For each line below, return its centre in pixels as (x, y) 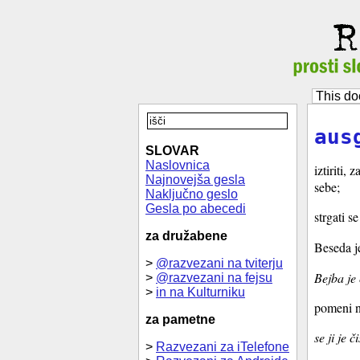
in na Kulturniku (200, 292)
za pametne (180, 319)
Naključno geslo (192, 194)
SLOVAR (172, 151)
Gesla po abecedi (196, 209)
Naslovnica (178, 165)
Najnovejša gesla (195, 180)
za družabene (186, 236)
